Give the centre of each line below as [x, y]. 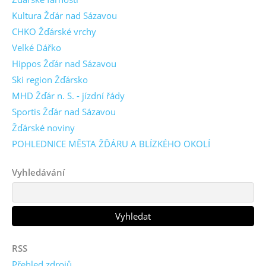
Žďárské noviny [43, 127]
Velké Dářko [37, 47]
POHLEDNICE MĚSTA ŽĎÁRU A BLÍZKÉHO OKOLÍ [111, 143]
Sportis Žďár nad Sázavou [64, 111]
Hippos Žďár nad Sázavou [64, 63]
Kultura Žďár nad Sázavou [64, 15]
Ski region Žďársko [50, 79]
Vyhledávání [38, 172]
